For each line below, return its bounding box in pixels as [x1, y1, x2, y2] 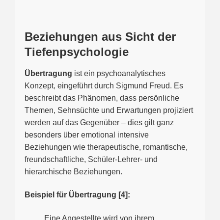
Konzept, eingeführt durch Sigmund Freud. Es [25, 81, 183, 90]
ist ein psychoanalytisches [72, 69, 165, 78]
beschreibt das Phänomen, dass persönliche [25, 93, 179, 102]
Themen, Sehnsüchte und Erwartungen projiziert [25, 106, 193, 114]
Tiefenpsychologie [25, 45, 129, 58]
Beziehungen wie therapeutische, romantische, [25, 142, 188, 151]
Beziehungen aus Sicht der [25, 29, 176, 43]
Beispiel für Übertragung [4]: [25, 191, 130, 199]
